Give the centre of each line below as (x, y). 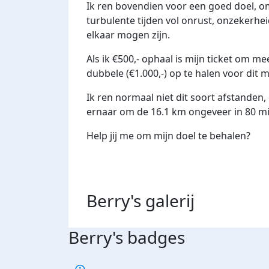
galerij (170, 201)
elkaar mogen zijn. (129, 35)
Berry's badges (127, 237)
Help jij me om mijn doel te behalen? (168, 136)
